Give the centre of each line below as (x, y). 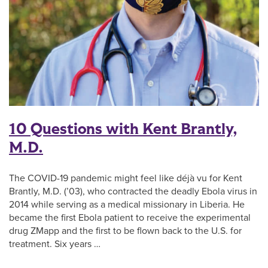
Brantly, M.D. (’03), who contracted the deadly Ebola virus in (133, 191)
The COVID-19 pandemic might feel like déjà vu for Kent (126, 178)
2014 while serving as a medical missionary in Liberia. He (127, 204)
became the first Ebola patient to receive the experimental (130, 217)
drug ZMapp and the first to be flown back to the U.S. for (125, 231)
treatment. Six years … (55, 244)
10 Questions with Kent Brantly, (123, 129)
